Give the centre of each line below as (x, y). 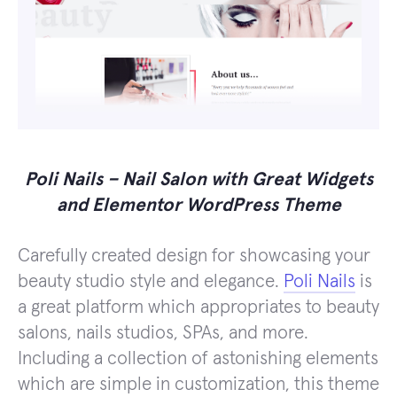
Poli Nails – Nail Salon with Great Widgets (198, 179)
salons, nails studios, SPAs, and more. (163, 332)
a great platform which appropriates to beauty (198, 307)
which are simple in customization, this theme (198, 384)
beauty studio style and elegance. (151, 281)
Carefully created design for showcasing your (194, 255)
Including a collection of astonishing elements (198, 358)
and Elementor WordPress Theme (198, 205)
